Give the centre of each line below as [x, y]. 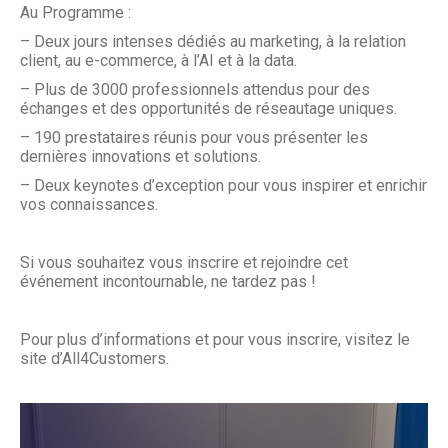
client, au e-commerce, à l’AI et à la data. [158, 60]
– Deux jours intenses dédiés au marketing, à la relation [213, 41]
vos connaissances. [89, 204]
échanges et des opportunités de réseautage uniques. [208, 108]
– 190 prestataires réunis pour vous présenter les [194, 137]
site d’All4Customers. [94, 358]
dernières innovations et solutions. [140, 156]
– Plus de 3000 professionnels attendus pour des [195, 89]
